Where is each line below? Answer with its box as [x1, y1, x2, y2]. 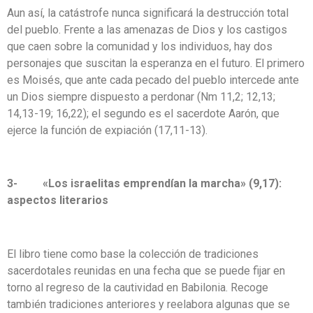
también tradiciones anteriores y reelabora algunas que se [7, 298, 290, 312]
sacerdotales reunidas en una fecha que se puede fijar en [7, 264, 285, 278]
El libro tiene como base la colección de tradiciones [7, 247, 259, 261]
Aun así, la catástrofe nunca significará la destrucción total [7, 6, 289, 20]
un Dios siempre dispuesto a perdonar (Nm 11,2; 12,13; [7, 89, 275, 103]
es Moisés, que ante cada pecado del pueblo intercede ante [7, 73, 299, 87]
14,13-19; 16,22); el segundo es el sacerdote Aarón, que [7, 106, 279, 120]
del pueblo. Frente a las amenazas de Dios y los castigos [7, 22, 287, 36]
